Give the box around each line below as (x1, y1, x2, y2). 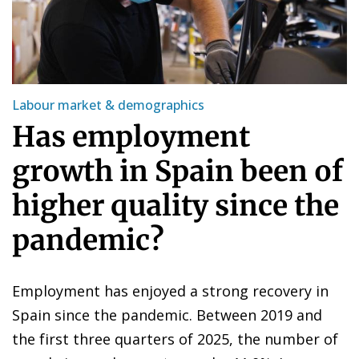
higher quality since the (12, 188, 339, 224)
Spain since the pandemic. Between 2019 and (12, 305, 322, 325)
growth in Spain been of (12, 153, 343, 189)
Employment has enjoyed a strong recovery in (12, 280, 329, 301)
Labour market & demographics (12, 95, 204, 114)
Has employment (12, 119, 250, 155)
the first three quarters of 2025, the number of (12, 329, 338, 349)
